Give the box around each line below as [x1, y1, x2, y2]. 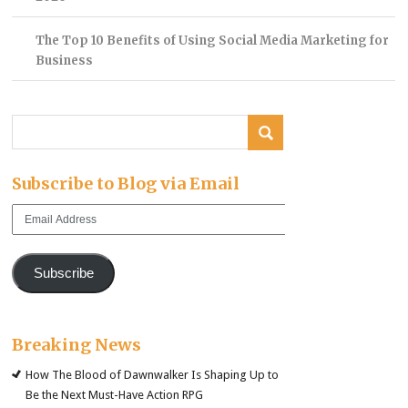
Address [11, 223, 56, 238]
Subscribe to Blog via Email [12, 173, 240, 195]
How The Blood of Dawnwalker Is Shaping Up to [25, 367, 280, 382]
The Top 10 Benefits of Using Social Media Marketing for [35, 32, 389, 48]
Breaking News [12, 333, 142, 355]
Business [35, 52, 93, 68]
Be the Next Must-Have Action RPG [25, 387, 204, 402]
